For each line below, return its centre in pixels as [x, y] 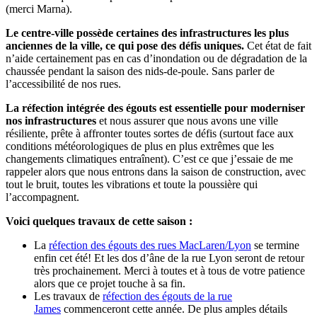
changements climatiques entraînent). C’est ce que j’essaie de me [149, 158]
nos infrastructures [51, 120]
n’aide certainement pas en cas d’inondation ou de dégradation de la [156, 58]
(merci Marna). [39, 8]
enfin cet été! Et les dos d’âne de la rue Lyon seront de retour [169, 258]
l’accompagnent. [42, 197]
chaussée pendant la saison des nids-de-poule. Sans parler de [140, 71]
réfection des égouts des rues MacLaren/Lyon [150, 245]
